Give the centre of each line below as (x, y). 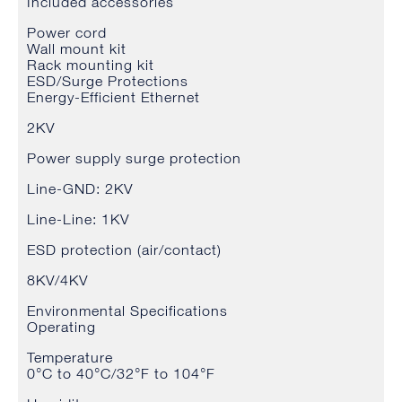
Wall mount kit (77, 49)
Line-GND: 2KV (80, 189)
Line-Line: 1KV (78, 219)
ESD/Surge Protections (108, 81)
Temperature (70, 358)
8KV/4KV (57, 280)
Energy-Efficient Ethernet (114, 97)
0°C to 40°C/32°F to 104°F (121, 374)
